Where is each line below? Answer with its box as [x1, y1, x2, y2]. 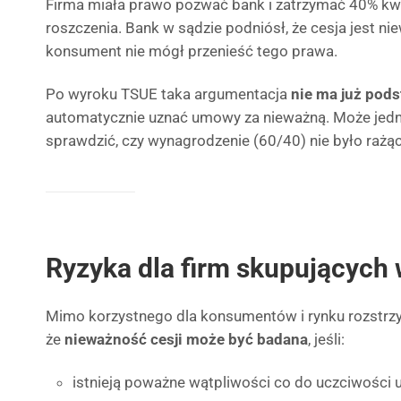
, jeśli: [308, 330, 345, 348]
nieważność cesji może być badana [64, 330, 308, 348]
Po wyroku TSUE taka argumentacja [46, 85, 291, 103]
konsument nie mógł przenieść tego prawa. [46, 42, 337, 60]
